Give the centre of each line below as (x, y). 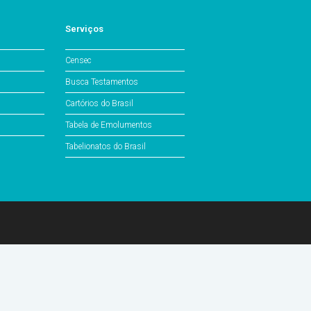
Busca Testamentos (102, 82)
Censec (78, 60)
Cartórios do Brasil (99, 103)
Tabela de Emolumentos (109, 125)
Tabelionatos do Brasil (106, 146)
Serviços (84, 29)
